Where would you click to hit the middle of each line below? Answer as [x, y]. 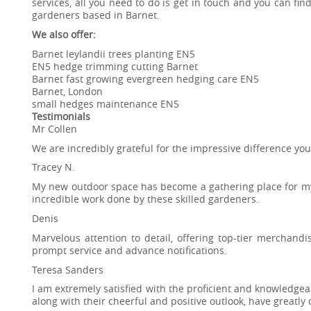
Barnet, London [67, 91]
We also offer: [64, 34]
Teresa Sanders [68, 269]
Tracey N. [53, 167]
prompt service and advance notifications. [129, 250]
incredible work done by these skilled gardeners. [145, 199]
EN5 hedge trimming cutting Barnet [115, 66]
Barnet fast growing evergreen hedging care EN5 [145, 78]
